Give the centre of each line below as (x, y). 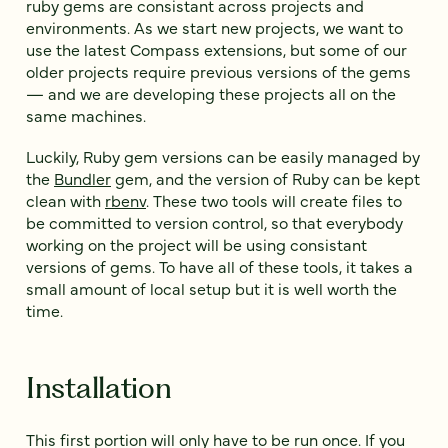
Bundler (82, 177)
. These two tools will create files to (274, 199)
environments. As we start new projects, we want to (214, 26)
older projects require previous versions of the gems (218, 70)
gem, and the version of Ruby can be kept (265, 177)
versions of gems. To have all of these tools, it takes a (219, 265)
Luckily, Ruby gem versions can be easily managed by (223, 155)
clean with (65, 199)
